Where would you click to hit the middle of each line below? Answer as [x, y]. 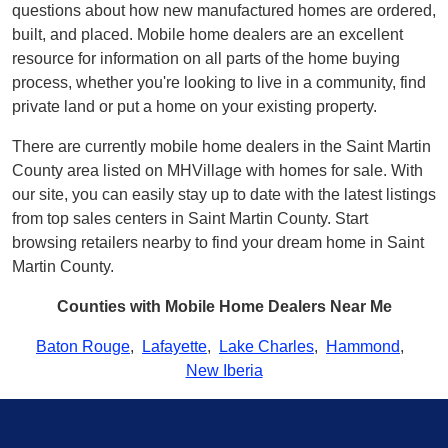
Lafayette [174, 346]
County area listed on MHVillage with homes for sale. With [217, 170]
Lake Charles [266, 346]
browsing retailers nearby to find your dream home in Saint [218, 242]
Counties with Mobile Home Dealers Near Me [224, 306]
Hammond [363, 346]
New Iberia [224, 370]
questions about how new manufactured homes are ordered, [224, 10]
